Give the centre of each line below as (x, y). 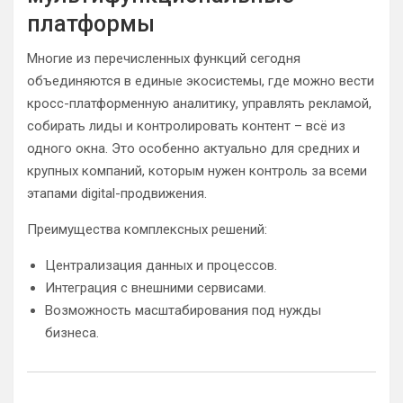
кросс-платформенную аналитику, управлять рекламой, (199, 103)
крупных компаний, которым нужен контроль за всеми (197, 170)
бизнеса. (72, 332)
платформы (91, 23)
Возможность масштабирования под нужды (183, 310)
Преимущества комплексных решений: (147, 229)
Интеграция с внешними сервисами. (156, 287)
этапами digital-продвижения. (117, 193)
